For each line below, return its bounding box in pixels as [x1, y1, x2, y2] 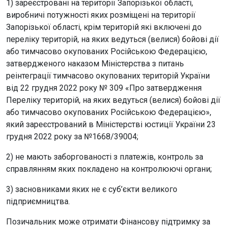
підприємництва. [6, 196, 70, 206]
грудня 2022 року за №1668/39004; [6, 131, 138, 141]
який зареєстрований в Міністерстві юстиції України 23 [6, 119, 216, 129]
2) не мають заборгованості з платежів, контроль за [6, 152, 203, 162]
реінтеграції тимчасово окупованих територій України [6, 70, 210, 81]
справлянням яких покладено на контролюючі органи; [6, 164, 212, 174]
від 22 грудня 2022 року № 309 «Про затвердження [6, 83, 202, 93]
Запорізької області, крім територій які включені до [6, 22, 202, 32]
